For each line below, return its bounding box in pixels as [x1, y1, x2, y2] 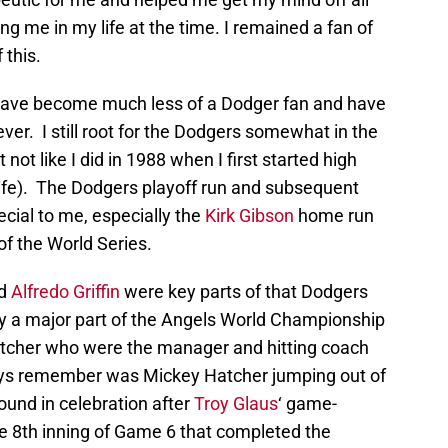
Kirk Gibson [205, 205, 294, 227]
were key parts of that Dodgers [120, 281, 368, 303]
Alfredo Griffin [11, 281, 120, 303]
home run [294, 205, 374, 227]
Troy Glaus [194, 393, 278, 415]
